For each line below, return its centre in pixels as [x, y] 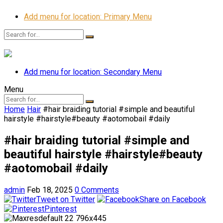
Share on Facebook [173, 199]
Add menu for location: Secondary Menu [93, 72]
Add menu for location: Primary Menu [88, 17]
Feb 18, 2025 [50, 190]
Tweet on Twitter [66, 199]
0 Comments [97, 190]
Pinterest [60, 209]
